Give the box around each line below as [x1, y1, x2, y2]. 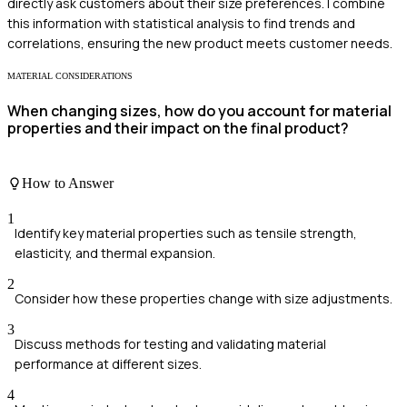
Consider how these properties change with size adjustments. [15, 290, 392, 308]
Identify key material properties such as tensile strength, [15, 224, 357, 243]
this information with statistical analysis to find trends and [7, 15, 355, 33]
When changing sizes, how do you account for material [7, 100, 392, 121]
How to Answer [22, 175, 114, 192]
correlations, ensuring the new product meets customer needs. [7, 35, 392, 53]
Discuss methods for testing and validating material [15, 335, 326, 353]
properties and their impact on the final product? [7, 117, 349, 138]
